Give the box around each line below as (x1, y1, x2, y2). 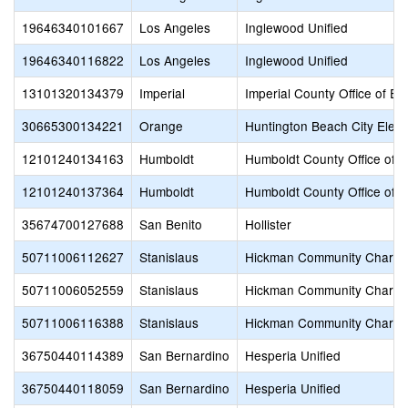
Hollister (245, 215, 291, 233)
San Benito (139, 215, 202, 233)
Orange (139, 117, 183, 135)
